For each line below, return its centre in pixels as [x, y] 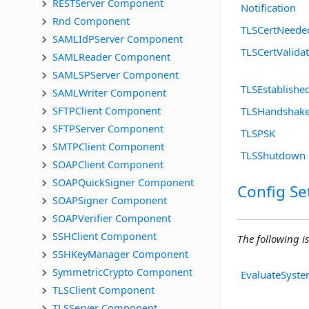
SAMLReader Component [111, 56]
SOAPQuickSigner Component [123, 182]
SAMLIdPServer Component [118, 38]
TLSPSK [258, 133]
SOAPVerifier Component [112, 218]
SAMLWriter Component [109, 92]
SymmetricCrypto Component [122, 271]
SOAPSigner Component [110, 200]
